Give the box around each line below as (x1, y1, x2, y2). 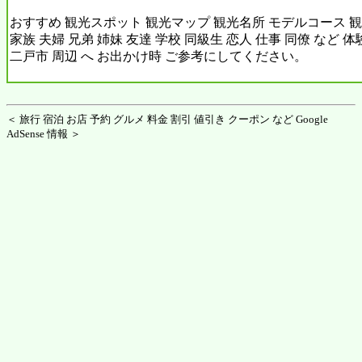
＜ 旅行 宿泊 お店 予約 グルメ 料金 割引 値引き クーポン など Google (6, 112, 328, 125)
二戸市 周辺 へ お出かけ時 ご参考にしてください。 (10, 48, 307, 63)
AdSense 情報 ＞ (6, 127, 81, 140)
